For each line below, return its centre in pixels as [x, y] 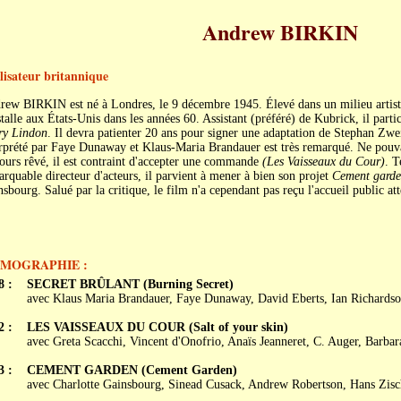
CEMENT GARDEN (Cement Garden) [132, 370]
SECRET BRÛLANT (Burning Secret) [130, 284]
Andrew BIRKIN [280, 32]
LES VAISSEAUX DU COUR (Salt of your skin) [157, 327]
